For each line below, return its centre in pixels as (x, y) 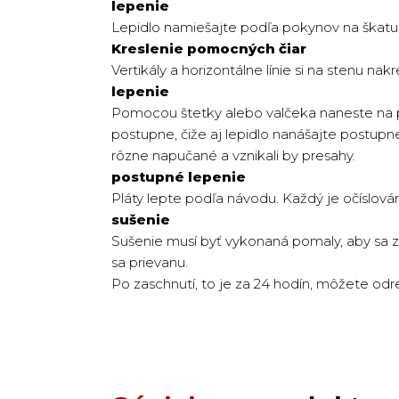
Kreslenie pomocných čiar (209, 49)
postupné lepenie (179, 177)
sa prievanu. (150, 262)
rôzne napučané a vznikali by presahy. (233, 155)
